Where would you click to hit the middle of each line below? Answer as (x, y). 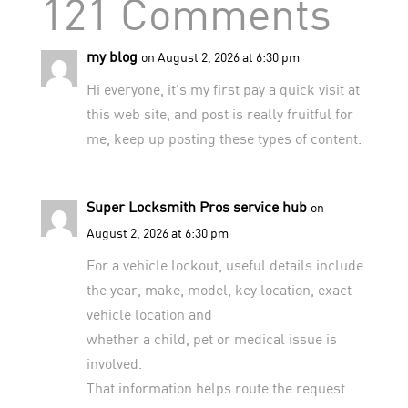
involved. (114, 362)
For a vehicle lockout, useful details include (224, 264)
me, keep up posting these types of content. (224, 138)
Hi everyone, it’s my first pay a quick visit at (223, 88)
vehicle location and (149, 313)
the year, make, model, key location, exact (219, 289)
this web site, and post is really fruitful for (219, 113)
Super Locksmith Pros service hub (196, 206)
